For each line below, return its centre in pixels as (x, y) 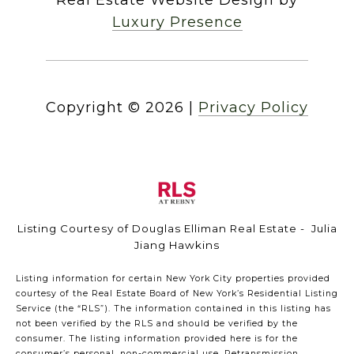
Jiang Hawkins (177, 245)
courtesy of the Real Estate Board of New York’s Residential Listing (177, 293)
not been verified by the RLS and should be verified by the (157, 323)
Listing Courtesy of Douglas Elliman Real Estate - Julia (177, 228)
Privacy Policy (253, 107)
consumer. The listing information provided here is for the (157, 338)
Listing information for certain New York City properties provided (173, 278)
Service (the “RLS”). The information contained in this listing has (173, 308)
